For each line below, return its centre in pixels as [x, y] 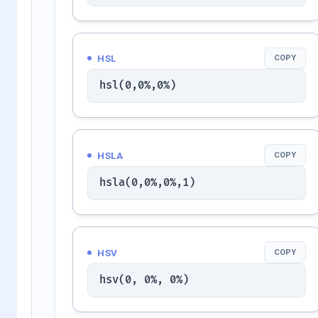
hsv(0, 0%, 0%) [144, 280]
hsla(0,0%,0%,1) [147, 183]
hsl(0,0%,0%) [138, 86]
